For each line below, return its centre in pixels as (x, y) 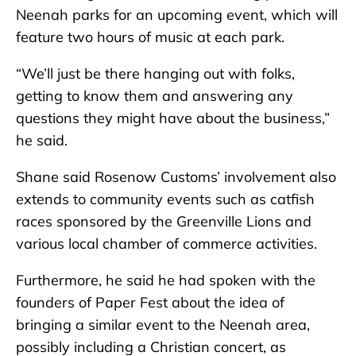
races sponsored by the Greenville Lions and (164, 222)
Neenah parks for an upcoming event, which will (177, 15)
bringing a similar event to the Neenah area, (163, 325)
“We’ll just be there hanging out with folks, (155, 74)
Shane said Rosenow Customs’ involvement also (176, 177)
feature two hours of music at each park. (150, 37)
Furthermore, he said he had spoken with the (166, 281)
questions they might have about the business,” (173, 118)
